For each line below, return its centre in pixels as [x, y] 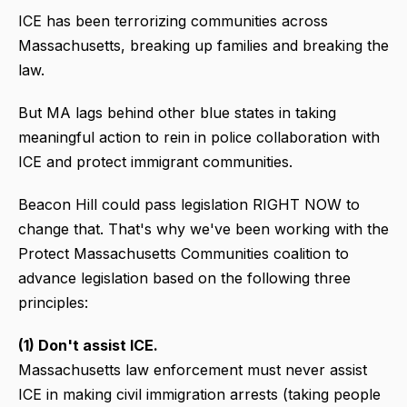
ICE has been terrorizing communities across [173, 21]
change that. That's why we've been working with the [203, 229]
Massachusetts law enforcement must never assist [193, 370]
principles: [58, 303]
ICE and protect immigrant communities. [155, 162]
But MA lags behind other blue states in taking [177, 113]
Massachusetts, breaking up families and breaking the [203, 46]
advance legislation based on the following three [184, 278]
